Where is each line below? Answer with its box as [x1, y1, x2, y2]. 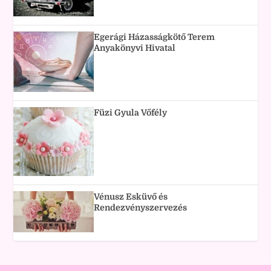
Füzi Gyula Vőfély [94, 107, 168, 117]
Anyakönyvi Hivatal [94, 42, 176, 53]
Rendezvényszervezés [94, 203, 188, 213]
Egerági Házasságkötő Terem [94, 31, 215, 42]
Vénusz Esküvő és [94, 192, 168, 202]
